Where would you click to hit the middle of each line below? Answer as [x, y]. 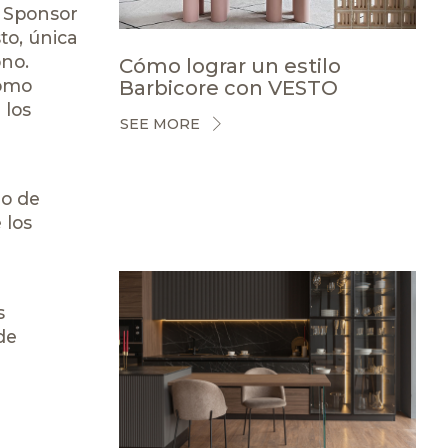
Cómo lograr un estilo [229, 65]
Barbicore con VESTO [228, 87]
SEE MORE [159, 124]
